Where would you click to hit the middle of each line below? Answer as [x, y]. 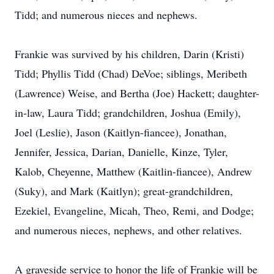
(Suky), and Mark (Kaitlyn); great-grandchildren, [124, 191]
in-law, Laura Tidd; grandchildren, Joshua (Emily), [128, 113]
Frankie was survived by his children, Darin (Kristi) [129, 54]
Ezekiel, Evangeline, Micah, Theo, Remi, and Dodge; [134, 210]
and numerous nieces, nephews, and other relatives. [128, 230]
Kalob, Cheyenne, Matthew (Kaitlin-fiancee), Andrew [133, 171]
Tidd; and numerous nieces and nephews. [106, 15]
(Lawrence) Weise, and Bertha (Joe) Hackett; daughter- [137, 93]
